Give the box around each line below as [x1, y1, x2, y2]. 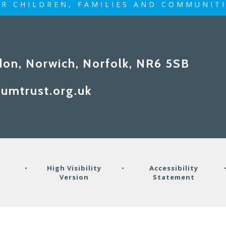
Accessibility [149, 163, 199, 173]
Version [60, 172, 89, 182]
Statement [153, 172, 195, 182]
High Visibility [47, 163, 102, 173]
